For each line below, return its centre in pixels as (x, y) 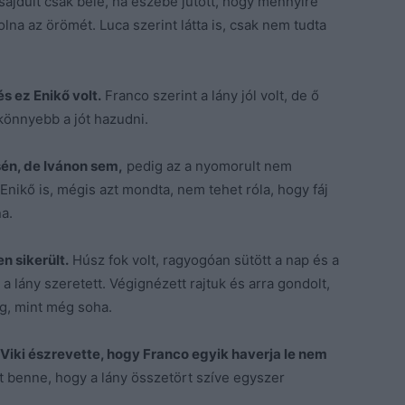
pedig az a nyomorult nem (207, 166)
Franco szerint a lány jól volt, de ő (210, 95)
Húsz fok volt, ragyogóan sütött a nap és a (204, 260)
